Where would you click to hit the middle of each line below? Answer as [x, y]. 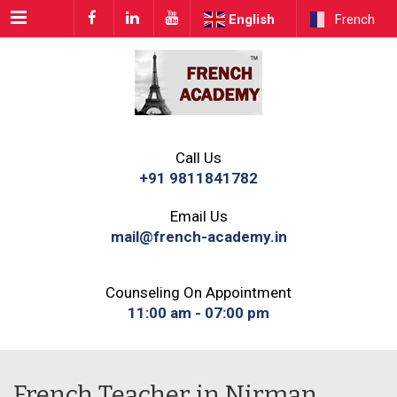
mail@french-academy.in [198, 236]
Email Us [198, 216]
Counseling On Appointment [198, 292]
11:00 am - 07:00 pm [198, 312]
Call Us [198, 157]
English [252, 19]
